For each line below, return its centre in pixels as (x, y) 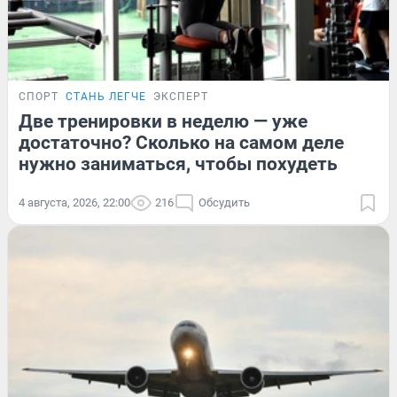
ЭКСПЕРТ (181, 96)
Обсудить (224, 202)
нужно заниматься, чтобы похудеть (178, 163)
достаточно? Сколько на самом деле (181, 142)
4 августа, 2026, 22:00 (74, 202)
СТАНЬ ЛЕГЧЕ (106, 96)
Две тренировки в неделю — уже (163, 121)
